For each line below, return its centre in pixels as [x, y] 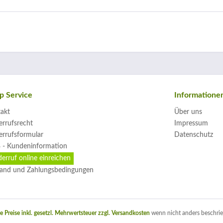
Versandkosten [130, 213]
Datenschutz [194, 135]
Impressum [191, 123]
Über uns [188, 112]
